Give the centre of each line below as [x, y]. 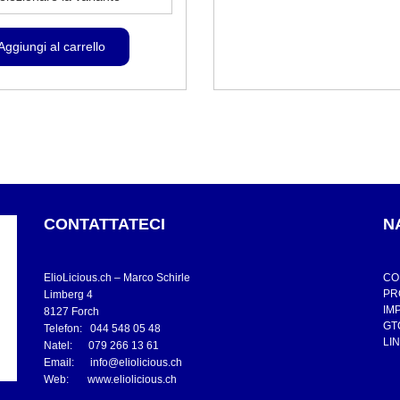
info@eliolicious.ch [136, 362]
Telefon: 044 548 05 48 [102, 328]
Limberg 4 [68, 294]
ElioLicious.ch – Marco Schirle [117, 277]
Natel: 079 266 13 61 [101, 345]
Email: [67, 362]
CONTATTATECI [104, 224]
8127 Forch [71, 311]
